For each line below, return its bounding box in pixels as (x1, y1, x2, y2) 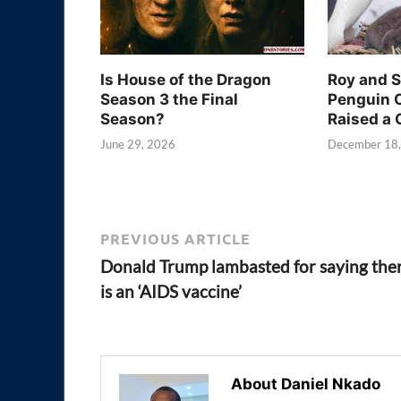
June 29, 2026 (100, 137, 175, 152)
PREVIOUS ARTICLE (100, 228, 251, 248)
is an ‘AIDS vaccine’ (100, 280, 242, 302)
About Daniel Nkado (231, 374, 380, 393)
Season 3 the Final (100, 90, 238, 108)
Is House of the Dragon (100, 70, 271, 89)
